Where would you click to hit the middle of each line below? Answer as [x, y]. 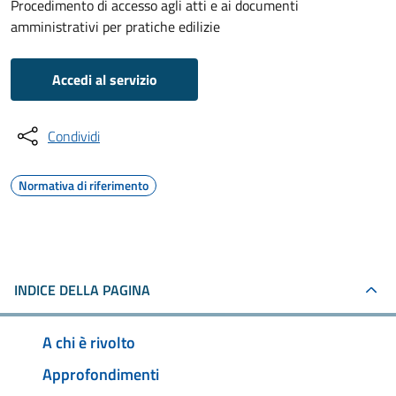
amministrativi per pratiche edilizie [115, 27]
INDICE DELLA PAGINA [82, 290]
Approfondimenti [101, 374]
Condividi [74, 136]
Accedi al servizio [104, 80]
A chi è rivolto [89, 342]
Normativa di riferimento [84, 185]
